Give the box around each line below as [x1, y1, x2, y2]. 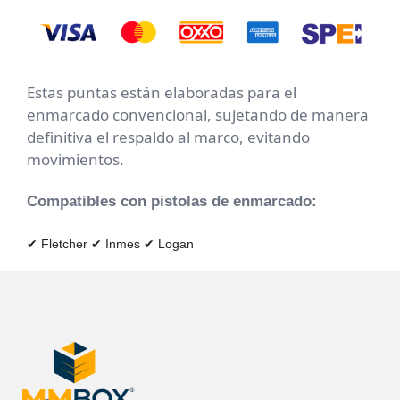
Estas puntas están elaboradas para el [27, 81, 296, 103]
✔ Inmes [91, 236, 140, 251]
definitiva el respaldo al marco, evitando [27, 126, 310, 147]
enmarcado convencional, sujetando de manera [27, 104, 369, 125]
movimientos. [27, 148, 124, 170]
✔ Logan [144, 236, 194, 251]
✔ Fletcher [27, 236, 87, 251]
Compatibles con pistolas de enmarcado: [27, 192, 317, 210]
